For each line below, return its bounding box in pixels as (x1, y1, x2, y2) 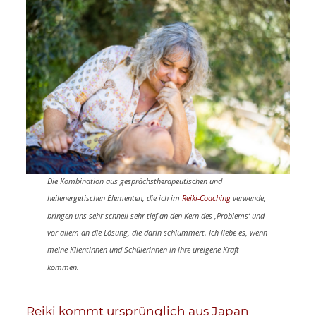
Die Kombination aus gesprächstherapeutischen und (47, 175, 222, 186)
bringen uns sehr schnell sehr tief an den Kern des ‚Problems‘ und (47, 209, 265, 221)
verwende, (230, 192, 266, 203)
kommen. (47, 261, 79, 272)
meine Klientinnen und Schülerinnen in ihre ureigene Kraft (47, 243, 239, 255)
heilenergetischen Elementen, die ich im (47, 192, 182, 203)
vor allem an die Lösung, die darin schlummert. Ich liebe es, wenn (47, 226, 267, 238)
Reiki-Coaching (181, 192, 231, 203)
